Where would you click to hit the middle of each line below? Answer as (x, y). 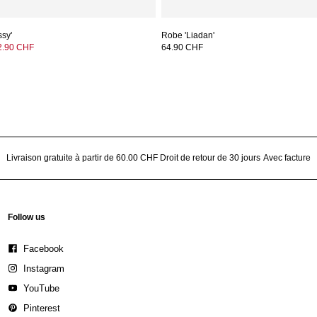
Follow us (26, 218)
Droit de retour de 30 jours (211, 158)
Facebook (43, 248)
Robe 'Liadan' (188, 36)
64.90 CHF (182, 48)
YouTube (41, 288)
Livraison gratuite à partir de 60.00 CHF (82, 158)
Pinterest (41, 308)
